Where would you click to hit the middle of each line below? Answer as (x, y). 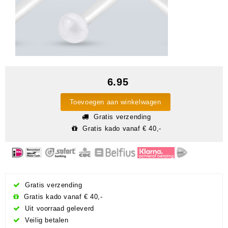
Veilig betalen (46, 220)
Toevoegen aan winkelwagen (115, 102)
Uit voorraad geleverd (58, 208)
